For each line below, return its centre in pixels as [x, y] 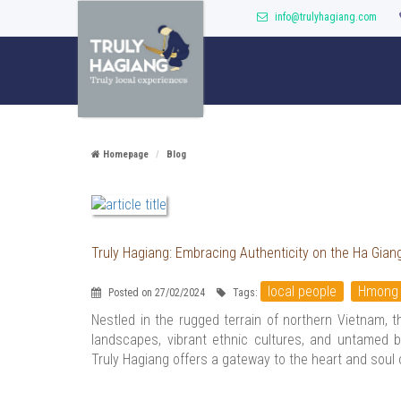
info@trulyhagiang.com [326, 17]
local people [302, 291]
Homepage [124, 154]
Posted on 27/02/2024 [155, 293]
